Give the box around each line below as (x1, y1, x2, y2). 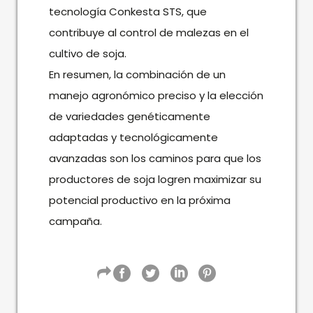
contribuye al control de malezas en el (48, 24, 249, 40)
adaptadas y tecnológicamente (48, 129, 218, 145)
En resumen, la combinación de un (48, 66, 226, 82)
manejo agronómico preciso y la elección (48, 87, 263, 103)
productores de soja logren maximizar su (48, 171, 261, 187)
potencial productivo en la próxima (48, 192, 231, 208)
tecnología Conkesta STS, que (48, 3, 207, 19)
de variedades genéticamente (48, 108, 210, 124)
